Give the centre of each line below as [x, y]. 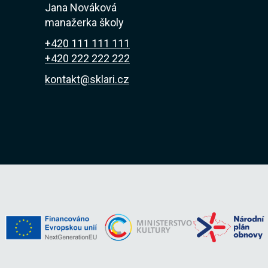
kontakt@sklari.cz [87, 79]
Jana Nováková [81, 7]
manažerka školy [84, 22]
